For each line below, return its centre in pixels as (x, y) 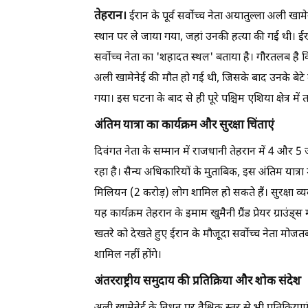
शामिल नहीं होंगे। (128, 255)
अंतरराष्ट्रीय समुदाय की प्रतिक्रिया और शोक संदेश (198, 282)
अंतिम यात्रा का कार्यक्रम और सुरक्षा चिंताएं (184, 126)
